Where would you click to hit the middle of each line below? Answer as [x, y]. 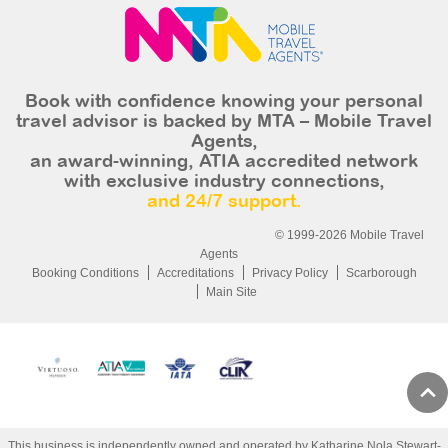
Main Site [231, 292]
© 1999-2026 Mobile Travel [349, 235]
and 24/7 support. [224, 202]
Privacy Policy [289, 273]
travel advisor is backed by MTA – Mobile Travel [224, 122]
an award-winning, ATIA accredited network [224, 162]
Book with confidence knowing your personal [224, 102]
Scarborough [381, 273]
